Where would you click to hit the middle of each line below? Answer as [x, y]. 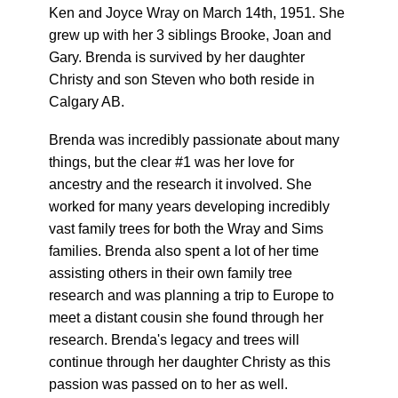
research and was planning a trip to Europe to [191, 295]
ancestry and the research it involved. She [180, 184]
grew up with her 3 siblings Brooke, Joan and [190, 35]
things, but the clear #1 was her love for [171, 162]
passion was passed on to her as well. [168, 384]
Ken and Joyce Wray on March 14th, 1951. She [197, 13]
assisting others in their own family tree [171, 273]
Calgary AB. [87, 102]
